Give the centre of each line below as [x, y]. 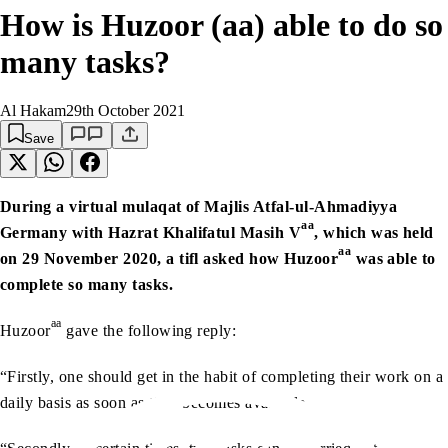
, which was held [374, 233]
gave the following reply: [149, 331]
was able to [393, 259]
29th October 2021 [125, 111]
